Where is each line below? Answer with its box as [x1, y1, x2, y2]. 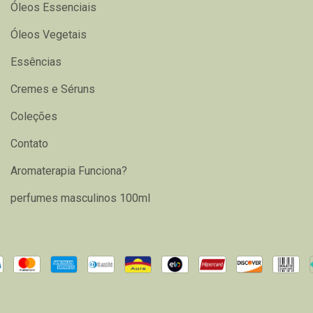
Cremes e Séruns [10, 82, 95, 96]
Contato [10, 137, 48, 151]
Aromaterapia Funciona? [10, 164, 127, 178]
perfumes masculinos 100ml [10, 191, 150, 205]
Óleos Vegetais [10, 28, 87, 42]
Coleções [10, 110, 57, 124]
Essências [10, 55, 61, 69]
